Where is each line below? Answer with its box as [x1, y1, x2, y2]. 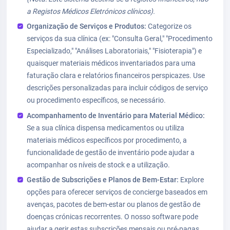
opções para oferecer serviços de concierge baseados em [27, 188, 208, 197]
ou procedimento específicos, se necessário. [27, 96, 166, 105]
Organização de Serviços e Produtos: [27, 22, 147, 31]
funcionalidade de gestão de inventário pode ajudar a [27, 148, 195, 157]
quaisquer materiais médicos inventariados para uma [27, 59, 196, 68]
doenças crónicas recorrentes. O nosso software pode [27, 213, 199, 221]
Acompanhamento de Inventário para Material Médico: [27, 111, 205, 120]
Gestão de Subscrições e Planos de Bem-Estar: [27, 176, 179, 184]
